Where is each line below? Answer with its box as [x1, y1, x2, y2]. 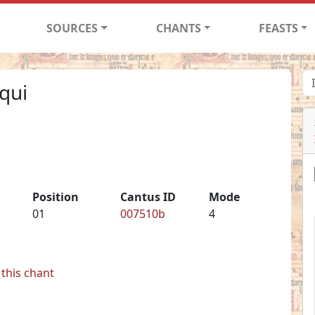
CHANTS [155, 20, 201, 36]
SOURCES [46, 20, 98, 36]
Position [32, 188, 79, 205]
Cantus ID [120, 188, 176, 205]
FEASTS [258, 20, 298, 36]
